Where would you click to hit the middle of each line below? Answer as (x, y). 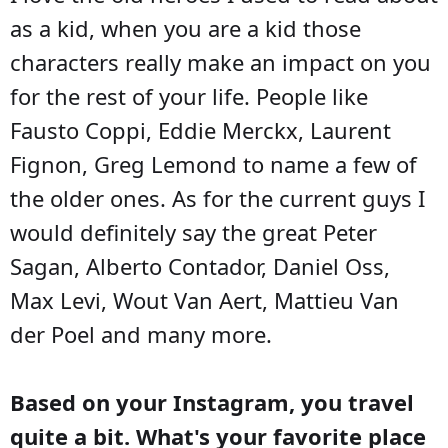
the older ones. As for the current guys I (217, 197)
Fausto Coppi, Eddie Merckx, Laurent (200, 129)
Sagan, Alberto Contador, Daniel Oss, (200, 265)
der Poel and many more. (141, 333)
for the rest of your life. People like (189, 95)
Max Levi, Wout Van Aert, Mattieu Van (204, 299)
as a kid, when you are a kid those (185, 27)
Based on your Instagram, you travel (212, 401)
